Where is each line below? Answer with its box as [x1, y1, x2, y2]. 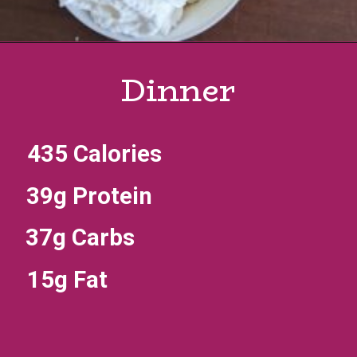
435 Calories [26, 139, 167, 167]
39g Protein [25, 182, 158, 210]
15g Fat [26, 265, 108, 293]
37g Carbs [25, 224, 135, 252]
